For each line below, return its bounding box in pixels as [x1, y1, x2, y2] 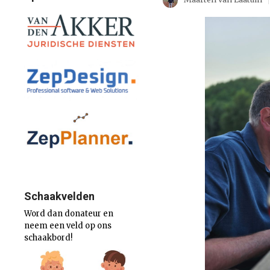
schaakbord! [24, 233, 72, 243]
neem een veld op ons [24, 221, 111, 231]
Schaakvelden [24, 190, 95, 203]
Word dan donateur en [24, 209, 113, 219]
